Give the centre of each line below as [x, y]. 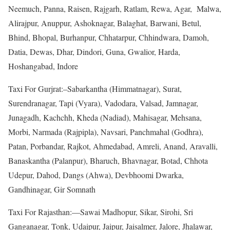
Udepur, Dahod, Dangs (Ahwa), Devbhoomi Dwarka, [96, 175]
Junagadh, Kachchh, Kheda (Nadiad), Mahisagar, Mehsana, [105, 117]
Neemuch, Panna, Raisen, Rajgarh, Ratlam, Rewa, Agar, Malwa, [115, 8]
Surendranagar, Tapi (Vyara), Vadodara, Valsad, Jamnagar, [103, 103]
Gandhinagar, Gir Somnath [52, 189]
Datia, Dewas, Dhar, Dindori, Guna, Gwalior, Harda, [94, 51]
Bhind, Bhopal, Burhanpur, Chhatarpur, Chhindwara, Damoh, [109, 37]
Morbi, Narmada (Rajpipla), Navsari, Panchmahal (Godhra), [106, 131]
